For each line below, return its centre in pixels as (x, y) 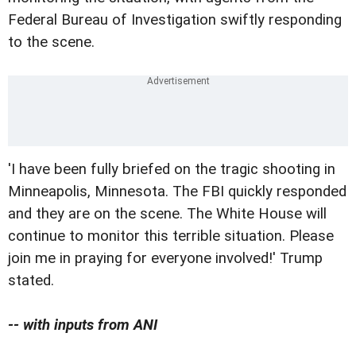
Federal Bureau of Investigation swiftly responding (175, 20)
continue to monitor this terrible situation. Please (171, 236)
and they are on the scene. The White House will (167, 214)
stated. (31, 281)
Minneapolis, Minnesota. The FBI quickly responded (177, 192)
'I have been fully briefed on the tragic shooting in (172, 170)
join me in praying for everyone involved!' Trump (165, 259)
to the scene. (51, 43)
